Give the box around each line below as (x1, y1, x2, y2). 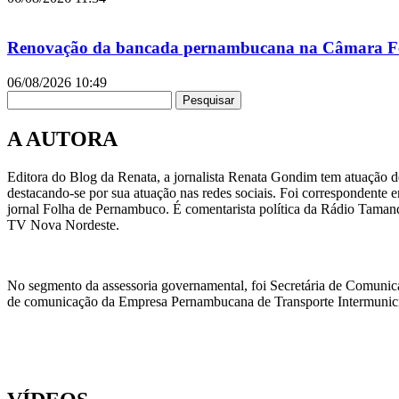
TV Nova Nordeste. (7, 216, 119, 232)
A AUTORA (7, 126, 118, 151)
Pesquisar (183, 93, 234, 107)
